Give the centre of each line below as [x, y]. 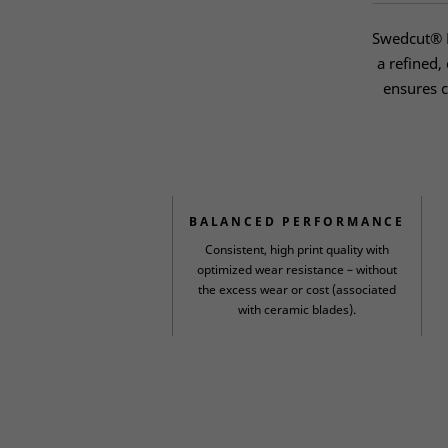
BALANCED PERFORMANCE [297, 221]
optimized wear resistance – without [297, 269]
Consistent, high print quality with [297, 249]
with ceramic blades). [297, 309]
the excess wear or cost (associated [297, 289]
